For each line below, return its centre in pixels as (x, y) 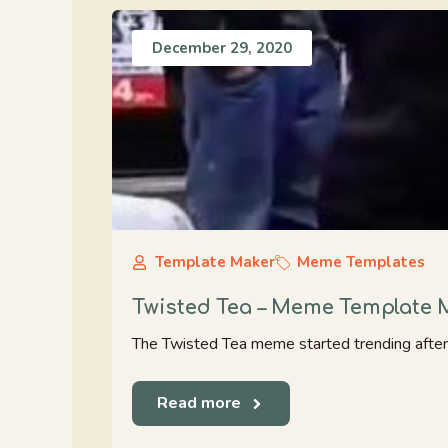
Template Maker (214, 262)
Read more (199, 403)
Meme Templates (361, 262)
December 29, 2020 (222, 48)
